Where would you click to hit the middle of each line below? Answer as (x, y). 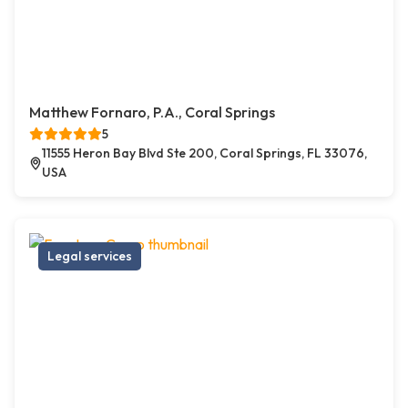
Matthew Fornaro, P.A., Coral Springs (152, 112)
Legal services (90, 256)
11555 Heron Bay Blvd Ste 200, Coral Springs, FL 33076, (205, 153)
